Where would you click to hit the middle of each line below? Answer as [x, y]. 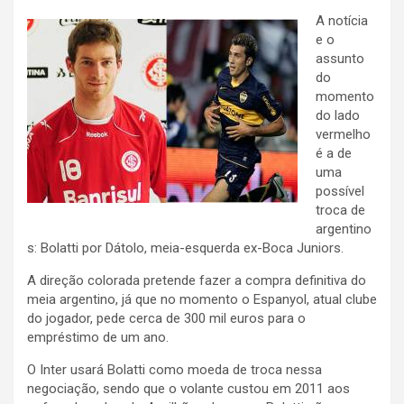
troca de [340, 211]
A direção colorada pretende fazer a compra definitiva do [197, 281]
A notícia [342, 21]
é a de [334, 154]
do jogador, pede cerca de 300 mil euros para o [166, 319]
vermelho [343, 135]
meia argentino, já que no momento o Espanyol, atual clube [202, 300]
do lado [338, 116]
